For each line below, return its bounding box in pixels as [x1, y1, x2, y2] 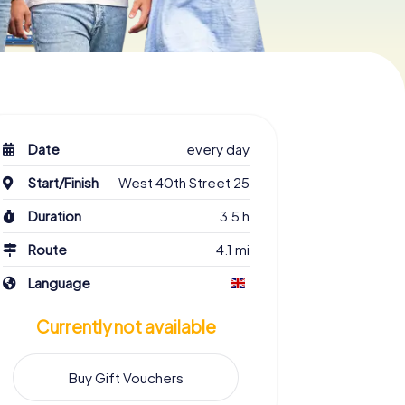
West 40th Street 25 [118, 174, 250, 192]
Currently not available [35, 316, 216, 338]
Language [28, 274, 91, 292]
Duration [28, 207, 82, 225]
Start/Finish [28, 174, 99, 192]
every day [185, 140, 250, 158]
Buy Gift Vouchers [68, 368, 184, 386]
